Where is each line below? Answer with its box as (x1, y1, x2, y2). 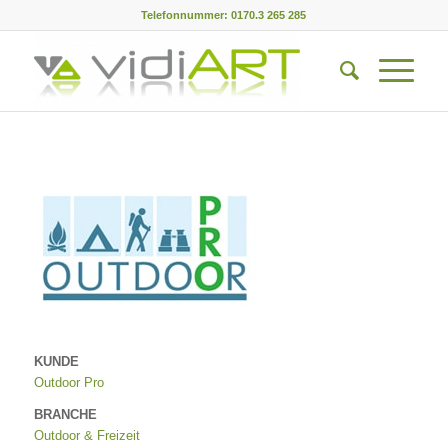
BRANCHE (33, 407, 97, 423)
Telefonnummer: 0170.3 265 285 (141, 9, 307, 21)
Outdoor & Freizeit (33, 428, 140, 444)
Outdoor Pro (33, 375, 104, 391)
